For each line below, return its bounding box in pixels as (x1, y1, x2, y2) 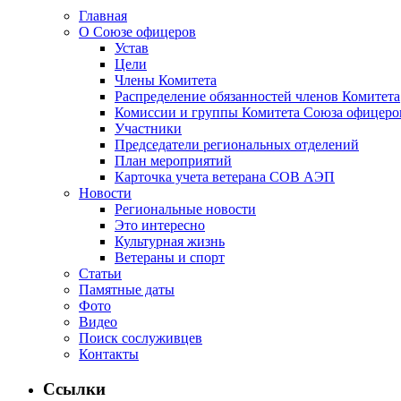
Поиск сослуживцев (79, 330, 202, 346)
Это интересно (115, 218, 205, 234)
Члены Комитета (115, 73, 217, 89)
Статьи (79, 266, 122, 282)
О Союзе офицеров (79, 24, 196, 40)
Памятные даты (79, 282, 175, 298)
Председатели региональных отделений (115, 137, 359, 153)
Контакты (79, 346, 139, 363)
